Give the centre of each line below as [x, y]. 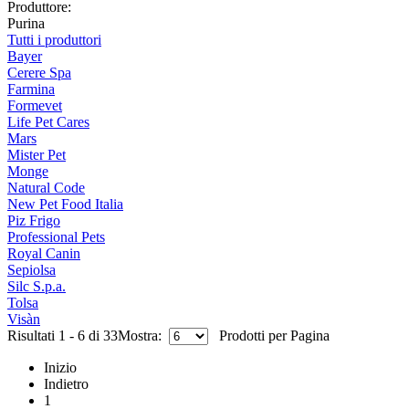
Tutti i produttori [54, 40]
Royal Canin [44, 254]
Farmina [31, 89]
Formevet [35, 106]
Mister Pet [37, 155]
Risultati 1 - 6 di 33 [63, 336]
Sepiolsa [31, 270]
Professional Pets [56, 237]
